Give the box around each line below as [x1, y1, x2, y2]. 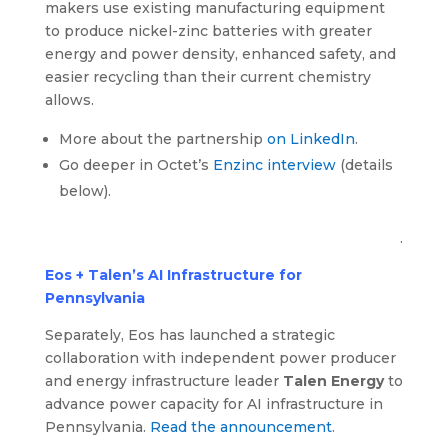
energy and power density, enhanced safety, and [44, 45, 396, 64]
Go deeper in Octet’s [58, 156, 213, 175]
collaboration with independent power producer [44, 349, 396, 368]
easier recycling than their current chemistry [44, 68, 371, 87]
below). [58, 182, 111, 201]
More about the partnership [58, 130, 267, 149]
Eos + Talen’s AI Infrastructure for [44, 266, 302, 285]
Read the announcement [149, 418, 332, 437]
